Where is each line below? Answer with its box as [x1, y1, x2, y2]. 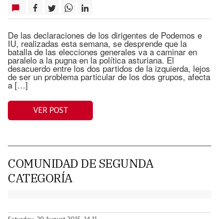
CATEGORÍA [8, 170, 72, 186]
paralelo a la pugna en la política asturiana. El [8, 54, 174, 66]
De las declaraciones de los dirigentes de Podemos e [8, 29, 202, 41]
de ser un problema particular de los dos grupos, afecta [8, 70, 210, 83]
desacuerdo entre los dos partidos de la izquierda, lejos [8, 62, 210, 74]
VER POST [33, 106, 68, 114]
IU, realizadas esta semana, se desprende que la [8, 37, 187, 49]
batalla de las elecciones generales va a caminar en [8, 45, 197, 58]
